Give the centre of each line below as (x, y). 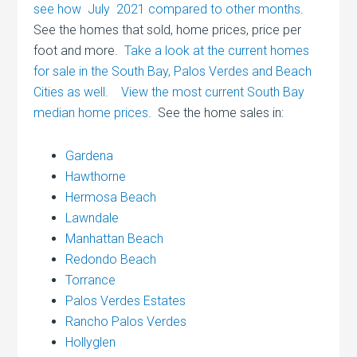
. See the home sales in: (216, 112)
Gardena (90, 155)
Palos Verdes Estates (126, 300)
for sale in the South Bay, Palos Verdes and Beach (175, 71)
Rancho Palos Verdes (126, 321)
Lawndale (92, 218)
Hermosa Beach (111, 197)
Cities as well (70, 92)
